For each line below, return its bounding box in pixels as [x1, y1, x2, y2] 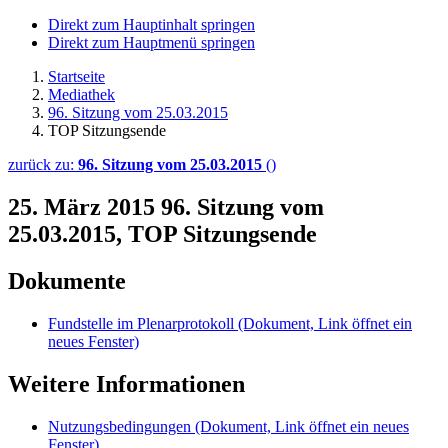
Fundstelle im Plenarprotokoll [48, 314, 234, 332]
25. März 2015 [8, 193, 161, 220]
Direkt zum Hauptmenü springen [48, 34, 255, 51]
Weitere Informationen [8, 370, 245, 397]
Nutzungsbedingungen [48, 417, 195, 435]
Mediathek [48, 86, 115, 103]
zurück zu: [8, 156, 78, 173]
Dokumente [8, 267, 126, 294]
